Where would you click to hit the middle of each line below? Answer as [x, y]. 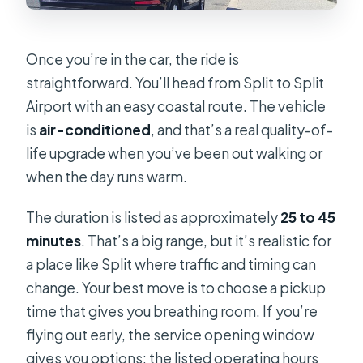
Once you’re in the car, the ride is [133, 59]
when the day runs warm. [107, 176]
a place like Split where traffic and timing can [171, 264]
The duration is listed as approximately [154, 217]
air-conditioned [95, 129]
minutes [54, 240]
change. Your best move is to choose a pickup [176, 287]
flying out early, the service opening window [171, 334]
